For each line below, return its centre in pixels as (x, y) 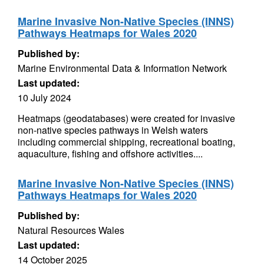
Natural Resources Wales (71, 230)
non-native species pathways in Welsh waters (113, 130)
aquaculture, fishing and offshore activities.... (110, 154)
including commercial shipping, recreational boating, (126, 142)
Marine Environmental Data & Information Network (122, 68)
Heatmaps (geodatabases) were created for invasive (126, 118)
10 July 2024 (44, 98)
